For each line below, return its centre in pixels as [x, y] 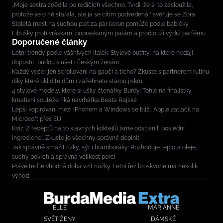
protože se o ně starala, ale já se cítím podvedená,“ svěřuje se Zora [104, 15]
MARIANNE [163, 208]
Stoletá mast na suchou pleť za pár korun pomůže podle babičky [100, 24]
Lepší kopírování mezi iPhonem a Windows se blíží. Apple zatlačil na [106, 110]
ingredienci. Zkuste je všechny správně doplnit [76, 138]
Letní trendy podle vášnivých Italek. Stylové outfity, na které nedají [103, 53]
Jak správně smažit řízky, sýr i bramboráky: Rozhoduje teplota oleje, [105, 148]
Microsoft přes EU [37, 119]
